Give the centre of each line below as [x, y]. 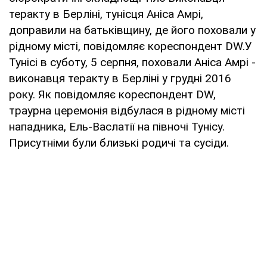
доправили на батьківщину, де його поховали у [132, 30]
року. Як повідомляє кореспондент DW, [112, 94]
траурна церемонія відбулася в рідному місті [127, 110]
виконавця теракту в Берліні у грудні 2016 [120, 78]
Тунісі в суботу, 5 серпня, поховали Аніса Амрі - [132, 62]
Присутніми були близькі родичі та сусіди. [119, 142]
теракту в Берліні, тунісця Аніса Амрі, [106, 14]
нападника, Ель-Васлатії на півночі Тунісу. [117, 126]
